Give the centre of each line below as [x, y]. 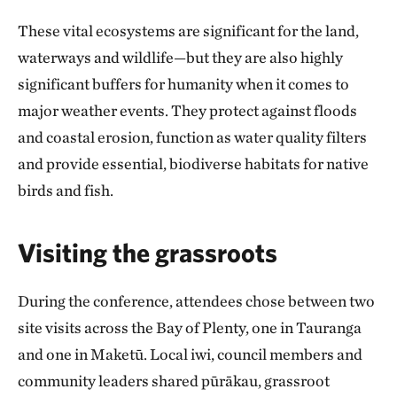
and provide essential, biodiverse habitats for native [193, 163]
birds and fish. [66, 190]
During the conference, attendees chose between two [196, 301]
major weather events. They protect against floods [187, 110]
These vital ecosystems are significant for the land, [188, 31]
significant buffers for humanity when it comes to [183, 84]
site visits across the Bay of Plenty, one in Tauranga [190, 327]
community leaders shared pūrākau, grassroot [174, 381]
